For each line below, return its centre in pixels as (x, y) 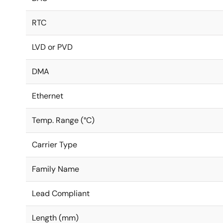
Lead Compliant (61, 193)
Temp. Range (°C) (63, 120)
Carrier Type (55, 145)
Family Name (56, 169)
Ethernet (48, 96)
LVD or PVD (52, 47)
